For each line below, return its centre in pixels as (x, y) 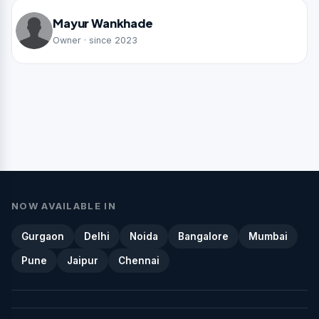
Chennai (139, 260)
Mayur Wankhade (103, 23)
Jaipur (83, 260)
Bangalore (203, 236)
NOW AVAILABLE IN (64, 205)
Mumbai (268, 236)
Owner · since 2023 (95, 40)
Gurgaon (43, 236)
